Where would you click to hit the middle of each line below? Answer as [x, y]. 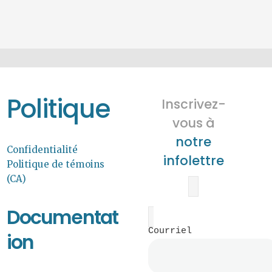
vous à [193, 123]
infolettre [193, 161]
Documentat [62, 217]
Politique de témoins [56, 164]
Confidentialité [42, 149]
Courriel [170, 231]
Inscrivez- [193, 104]
